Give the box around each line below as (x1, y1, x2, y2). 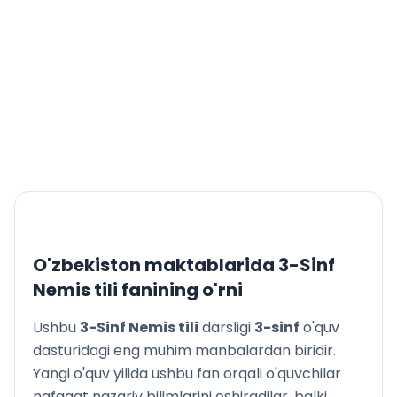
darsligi (198, 317, 254, 338)
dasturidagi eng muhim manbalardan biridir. (33, 340, 336, 361)
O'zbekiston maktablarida (33, 253, 278, 277)
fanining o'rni (118, 277, 243, 302)
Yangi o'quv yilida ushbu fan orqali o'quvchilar (33, 363, 341, 384)
